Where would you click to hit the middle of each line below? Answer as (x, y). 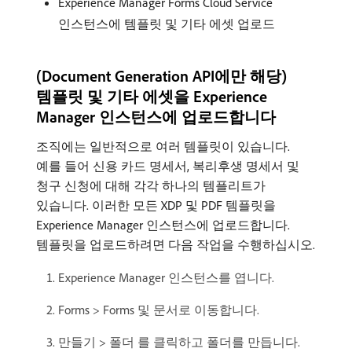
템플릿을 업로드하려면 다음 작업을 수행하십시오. (176, 244)
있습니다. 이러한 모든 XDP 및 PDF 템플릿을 (156, 205)
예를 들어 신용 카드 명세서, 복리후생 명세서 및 (168, 166)
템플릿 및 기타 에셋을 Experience (152, 96)
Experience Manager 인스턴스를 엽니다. (166, 277)
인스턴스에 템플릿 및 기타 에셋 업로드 (167, 24)
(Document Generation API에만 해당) (161, 76)
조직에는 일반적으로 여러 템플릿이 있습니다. (163, 146)
